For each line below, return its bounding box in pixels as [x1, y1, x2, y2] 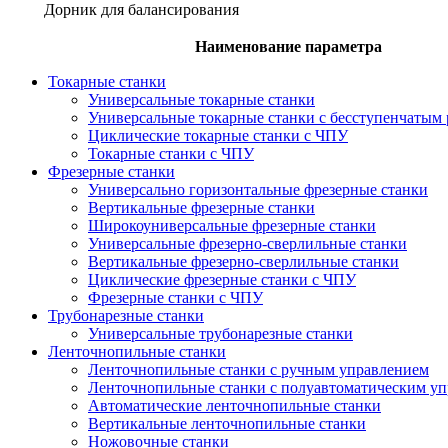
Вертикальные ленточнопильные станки [88, 414, 366, 432]
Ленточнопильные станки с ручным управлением [88, 360, 429, 378]
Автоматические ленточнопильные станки [88, 396, 381, 414]
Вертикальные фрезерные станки [88, 198, 315, 216]
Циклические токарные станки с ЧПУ [88, 126, 348, 144]
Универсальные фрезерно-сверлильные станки [88, 234, 407, 252]
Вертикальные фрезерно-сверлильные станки [88, 252, 399, 270]
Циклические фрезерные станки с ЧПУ [88, 270, 356, 288]
